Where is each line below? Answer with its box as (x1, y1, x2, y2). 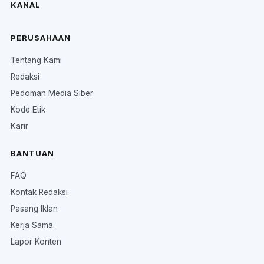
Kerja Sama (11, 220, 53, 230)
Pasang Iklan (11, 203, 58, 213)
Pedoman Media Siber (11, 88, 93, 98)
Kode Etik (11, 104, 45, 114)
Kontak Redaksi (11, 187, 68, 197)
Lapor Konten (11, 236, 61, 246)
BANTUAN (11, 148, 54, 158)
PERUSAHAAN (11, 32, 71, 42)
